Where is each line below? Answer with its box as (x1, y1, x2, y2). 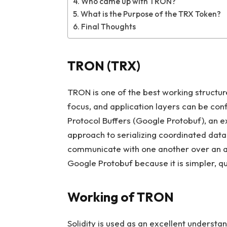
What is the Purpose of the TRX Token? (80, 9, 221, 19)
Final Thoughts (81, 22, 137, 32)
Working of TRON (67, 188, 174, 206)
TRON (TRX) (67, 57, 143, 74)
